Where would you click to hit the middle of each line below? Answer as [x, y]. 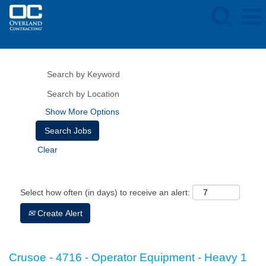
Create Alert [59, 213]
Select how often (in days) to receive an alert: [105, 192]
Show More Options [82, 112]
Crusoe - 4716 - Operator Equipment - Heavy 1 [128, 257]
